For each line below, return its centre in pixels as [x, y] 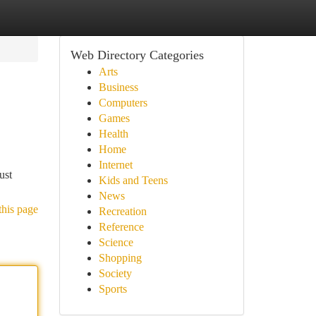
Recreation [122, 211]
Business [118, 87]
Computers [123, 103]
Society [115, 273]
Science [116, 242]
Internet [115, 165]
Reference [121, 227]
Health [113, 134]
